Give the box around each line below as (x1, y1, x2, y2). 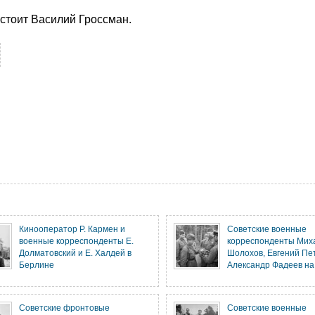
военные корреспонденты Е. (19, 236, 134, 245)
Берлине (19, 260, 54, 269)
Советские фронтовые (19, 303, 110, 312)
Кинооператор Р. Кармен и (19, 224, 125, 233)
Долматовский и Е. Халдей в (19, 248, 131, 257)
